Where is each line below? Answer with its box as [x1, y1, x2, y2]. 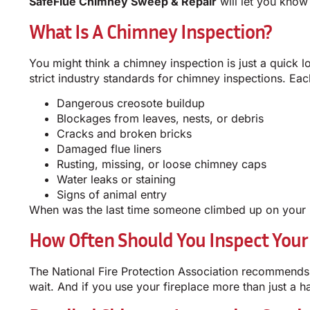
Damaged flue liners [57, 142, 161, 156]
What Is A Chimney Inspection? [29, 19, 272, 43]
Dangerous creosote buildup [57, 96, 205, 111]
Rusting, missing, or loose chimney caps [57, 157, 266, 172]
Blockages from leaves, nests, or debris [57, 111, 264, 126]
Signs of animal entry [57, 188, 167, 202]
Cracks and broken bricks [57, 127, 192, 141]
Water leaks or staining [57, 172, 176, 187]
